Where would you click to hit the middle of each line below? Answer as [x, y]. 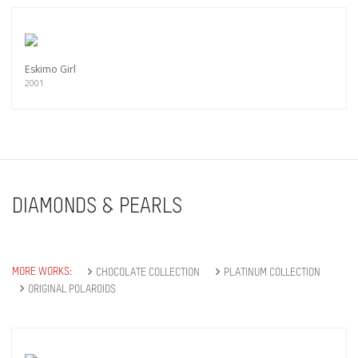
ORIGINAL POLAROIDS [72, 290]
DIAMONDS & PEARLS [97, 207]
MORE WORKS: [42, 272]
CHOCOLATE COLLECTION [148, 273]
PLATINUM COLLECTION [272, 273]
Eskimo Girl [50, 70]
